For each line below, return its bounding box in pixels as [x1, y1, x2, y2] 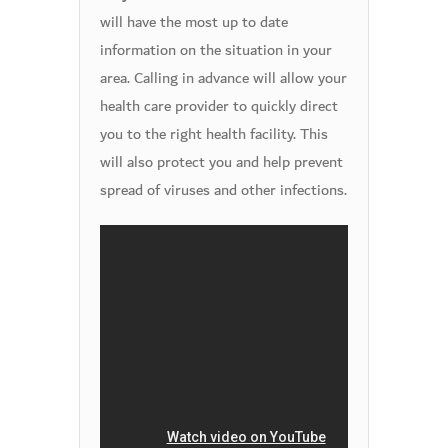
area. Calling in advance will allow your [100, 64, 347, 92]
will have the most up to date [100, 8, 288, 36]
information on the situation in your [100, 36, 332, 64]
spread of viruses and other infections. [100, 176, 347, 204]
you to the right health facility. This [100, 120, 328, 148]
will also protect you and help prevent [100, 148, 343, 176]
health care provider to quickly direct [100, 92, 338, 120]
